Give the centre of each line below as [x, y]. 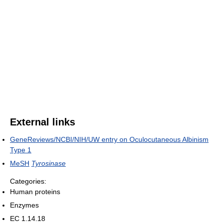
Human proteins [35, 192]
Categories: [28, 181]
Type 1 [21, 150]
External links [43, 122]
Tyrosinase [49, 164]
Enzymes [24, 205]
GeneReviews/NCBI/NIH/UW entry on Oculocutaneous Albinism [109, 140]
